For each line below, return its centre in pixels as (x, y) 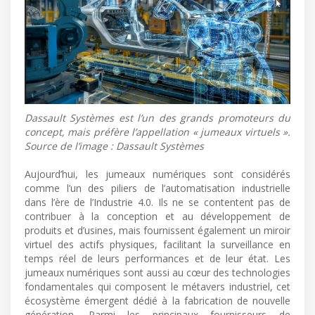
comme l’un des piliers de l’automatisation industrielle (157, 188)
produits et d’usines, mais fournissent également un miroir (157, 230)
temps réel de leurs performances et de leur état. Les (157, 258)
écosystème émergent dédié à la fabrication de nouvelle (157, 300)
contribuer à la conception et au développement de (157, 216)
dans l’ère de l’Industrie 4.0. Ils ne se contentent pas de (157, 202)
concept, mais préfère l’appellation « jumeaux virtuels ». (157, 131)
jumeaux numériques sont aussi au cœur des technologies (157, 272)
